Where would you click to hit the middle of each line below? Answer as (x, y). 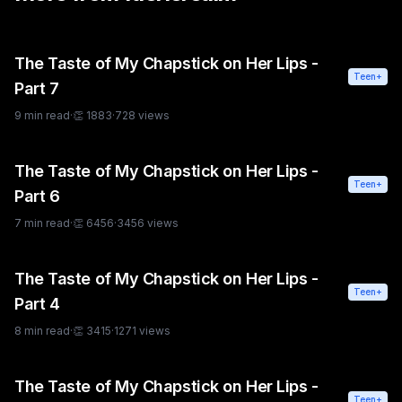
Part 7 (37, 89)
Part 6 (37, 197)
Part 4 (37, 304)
